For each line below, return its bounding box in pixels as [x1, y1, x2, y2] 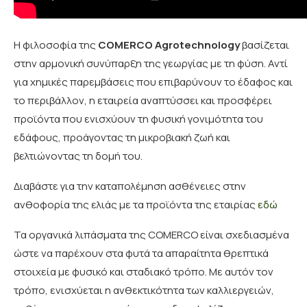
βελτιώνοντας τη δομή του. [14, 149, 143, 163]
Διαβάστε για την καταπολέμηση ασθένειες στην [14, 179, 246, 193]
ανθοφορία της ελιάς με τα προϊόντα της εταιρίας [14, 197, 258, 212]
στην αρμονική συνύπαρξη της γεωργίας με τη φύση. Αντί [14, 56, 288, 71]
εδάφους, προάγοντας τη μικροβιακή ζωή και [14, 130, 230, 145]
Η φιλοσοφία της [14, 38, 98, 52]
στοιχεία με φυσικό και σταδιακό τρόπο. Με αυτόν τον [14, 265, 273, 279]
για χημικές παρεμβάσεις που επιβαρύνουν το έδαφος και [14, 75, 293, 89]
